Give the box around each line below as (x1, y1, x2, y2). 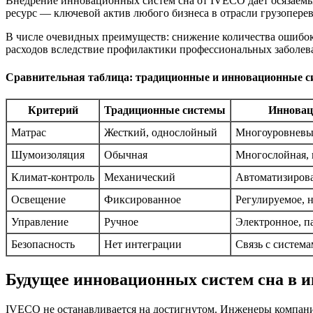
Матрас (11, 126, 46, 138)
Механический (104, 170, 175, 183)
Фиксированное (104, 193, 181, 205)
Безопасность (11, 238, 75, 250)
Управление (11, 215, 68, 228)
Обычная (104, 148, 147, 161)
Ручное (104, 215, 138, 228)
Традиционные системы (104, 103, 226, 116)
